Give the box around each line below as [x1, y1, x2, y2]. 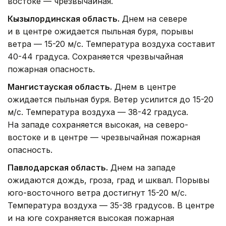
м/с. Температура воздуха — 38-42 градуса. [8, 107, 188, 118]
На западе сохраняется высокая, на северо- [8, 120, 188, 130]
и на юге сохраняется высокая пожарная [8, 213, 174, 223]
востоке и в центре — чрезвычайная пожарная [8, 132, 200, 143]
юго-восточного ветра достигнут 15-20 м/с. [8, 188, 187, 198]
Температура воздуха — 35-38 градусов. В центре [8, 200, 214, 211]
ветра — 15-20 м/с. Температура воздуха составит [8, 39, 215, 49]
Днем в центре [112, 82, 176, 92]
